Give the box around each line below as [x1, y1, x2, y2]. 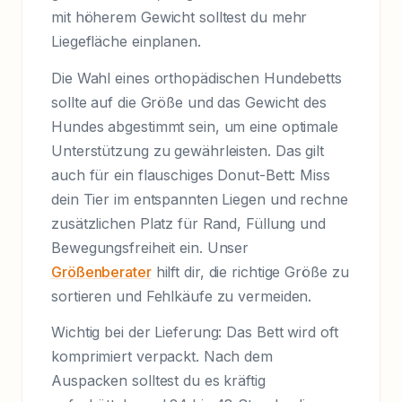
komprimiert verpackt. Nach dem [51, 347, 273, 366]
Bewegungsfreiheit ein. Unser [51, 238, 249, 257]
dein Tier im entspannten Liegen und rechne [51, 189, 348, 208]
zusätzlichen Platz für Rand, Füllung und [51, 214, 326, 232]
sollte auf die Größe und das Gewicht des [51, 92, 327, 111]
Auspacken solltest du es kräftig [51, 371, 266, 390]
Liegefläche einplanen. [51, 32, 201, 51]
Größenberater [51, 262, 152, 281]
